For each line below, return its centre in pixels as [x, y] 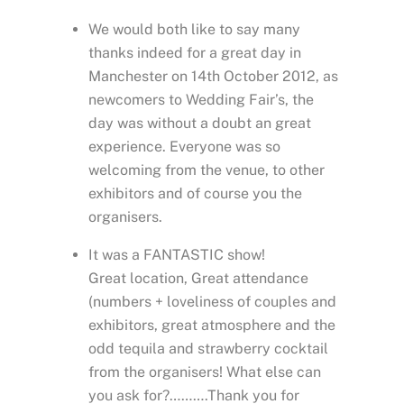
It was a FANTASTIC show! [177, 254]
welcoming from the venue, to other [207, 170]
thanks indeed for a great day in [195, 52]
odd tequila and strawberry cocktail [208, 348]
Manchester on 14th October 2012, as [213, 76]
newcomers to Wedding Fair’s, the [201, 99]
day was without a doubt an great [200, 123]
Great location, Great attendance [198, 278]
